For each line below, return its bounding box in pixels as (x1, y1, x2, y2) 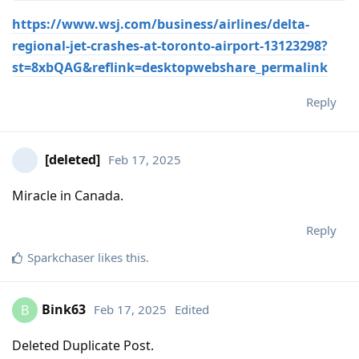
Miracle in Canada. (12, 187, 123, 205)
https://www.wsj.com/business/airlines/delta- (12, 15, 309, 34)
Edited (175, 301, 209, 317)
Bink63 (42, 300, 86, 318)
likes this (95, 249, 146, 266)
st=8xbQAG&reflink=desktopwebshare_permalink (12, 58, 328, 77)
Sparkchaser (27, 249, 95, 266)
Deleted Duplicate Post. (12, 337, 154, 355)
